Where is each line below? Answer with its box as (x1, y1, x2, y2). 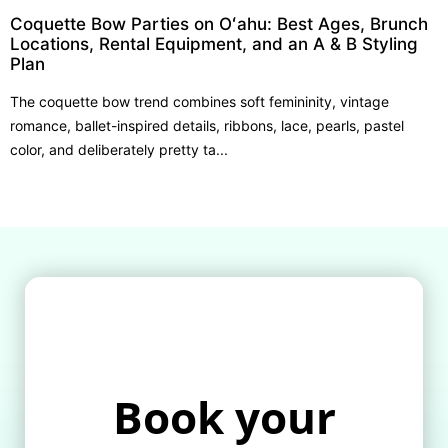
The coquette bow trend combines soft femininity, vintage (10, 93, 389, 111)
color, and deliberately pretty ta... (10, 141, 228, 159)
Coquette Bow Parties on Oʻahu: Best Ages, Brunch (10, 14, 428, 35)
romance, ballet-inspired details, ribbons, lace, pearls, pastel (10, 117, 404, 135)
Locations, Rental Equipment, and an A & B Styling (10, 34, 418, 55)
